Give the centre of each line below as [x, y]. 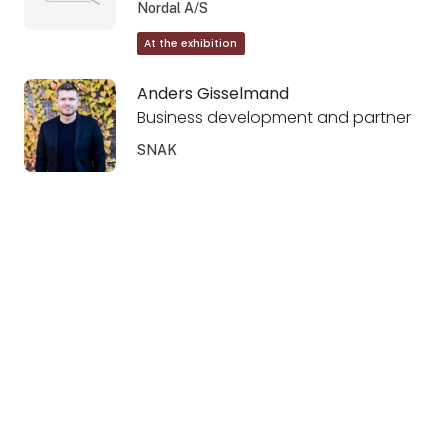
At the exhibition [191, 43]
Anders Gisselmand [212, 93]
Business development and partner [273, 118]
